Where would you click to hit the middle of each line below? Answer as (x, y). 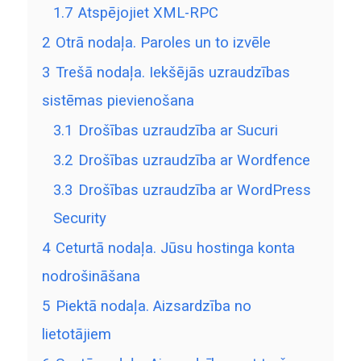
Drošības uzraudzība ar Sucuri (178, 131)
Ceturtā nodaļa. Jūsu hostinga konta (175, 249)
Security (79, 219)
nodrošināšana (91, 277)
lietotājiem (76, 335)
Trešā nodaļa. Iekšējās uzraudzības (172, 73)
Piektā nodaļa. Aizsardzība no (153, 307)
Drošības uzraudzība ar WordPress (194, 191)
